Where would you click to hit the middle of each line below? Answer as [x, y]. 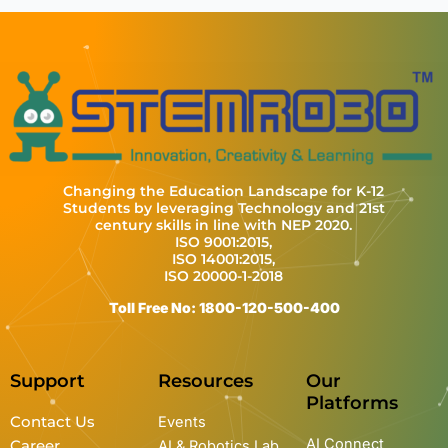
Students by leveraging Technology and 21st [223, 207]
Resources [207, 380]
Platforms [351, 402]
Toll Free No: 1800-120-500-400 [224, 308]
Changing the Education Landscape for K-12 [224, 190]
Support [47, 380]
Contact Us [52, 421]
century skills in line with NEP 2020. [224, 224]
